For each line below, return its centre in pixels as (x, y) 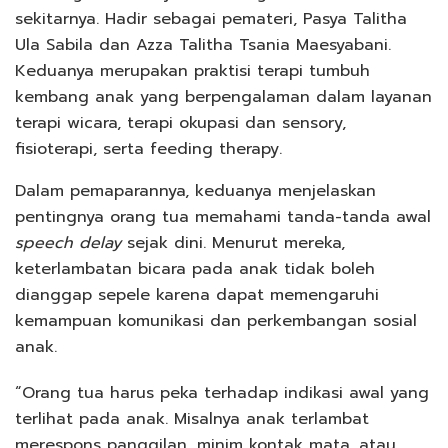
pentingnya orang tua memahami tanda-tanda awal (223, 217)
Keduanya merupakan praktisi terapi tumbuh (192, 71)
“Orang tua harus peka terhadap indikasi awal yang (222, 393)
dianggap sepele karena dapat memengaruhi (197, 295)
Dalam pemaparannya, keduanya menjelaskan (195, 191)
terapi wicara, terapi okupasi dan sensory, (180, 123)
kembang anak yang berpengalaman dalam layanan (223, 97)
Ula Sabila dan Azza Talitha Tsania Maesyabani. (203, 45)
